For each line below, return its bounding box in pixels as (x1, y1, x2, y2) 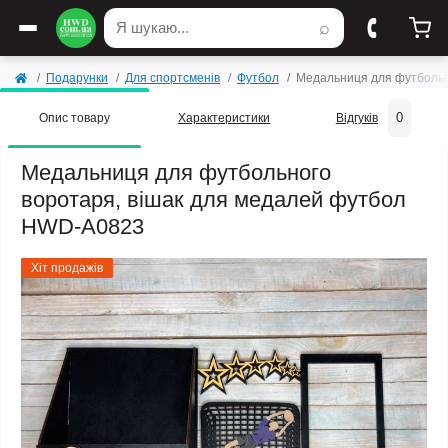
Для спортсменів (125, 71, 220, 85)
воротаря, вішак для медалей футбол (21, 187, 406, 212)
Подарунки (46, 71, 108, 85)
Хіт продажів (31, 261, 103, 275)
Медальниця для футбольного (21, 160, 331, 185)
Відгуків (335, 110, 378, 125)
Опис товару (39, 110, 111, 125)
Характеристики (177, 110, 271, 125)
